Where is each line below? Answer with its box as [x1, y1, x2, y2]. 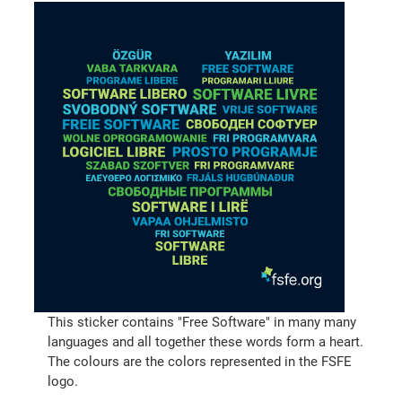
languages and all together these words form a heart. [48, 334, 364, 351]
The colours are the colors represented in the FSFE [48, 354, 353, 371]
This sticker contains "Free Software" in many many [48, 314, 357, 331]
